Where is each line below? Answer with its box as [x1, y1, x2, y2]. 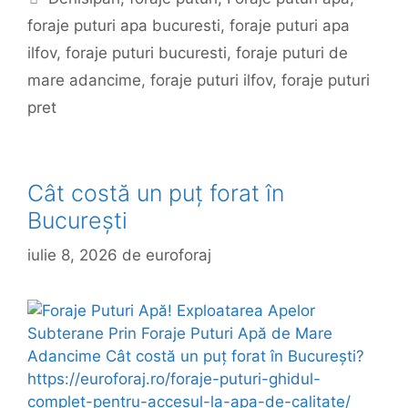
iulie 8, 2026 [27, 246, 117, 265]
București [27, 206, 127, 234]
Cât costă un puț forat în [27, 178, 284, 207]
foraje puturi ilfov [150, 70, 272, 89]
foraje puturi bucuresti [66, 43, 227, 62]
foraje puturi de [236, 43, 348, 62]
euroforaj [146, 246, 211, 265]
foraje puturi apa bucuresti [27, 15, 220, 35]
